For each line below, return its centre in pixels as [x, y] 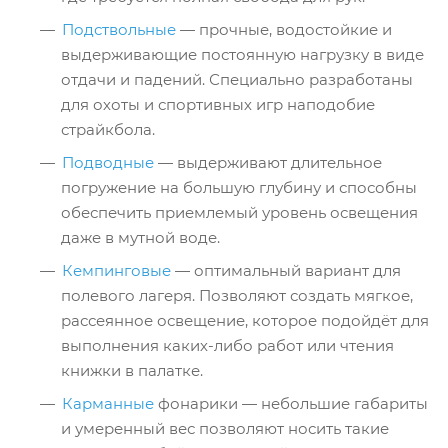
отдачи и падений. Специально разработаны [237, 79]
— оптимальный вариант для [286, 270]
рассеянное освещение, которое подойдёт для [245, 320]
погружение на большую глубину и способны [239, 187]
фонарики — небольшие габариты [291, 403]
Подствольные [119, 29]
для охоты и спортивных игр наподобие [218, 104]
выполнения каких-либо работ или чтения [227, 345]
